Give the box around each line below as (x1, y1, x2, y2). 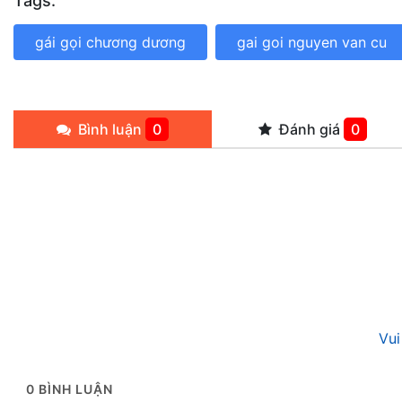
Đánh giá (275, 120, 344, 139)
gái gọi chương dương (35, 33, 186, 52)
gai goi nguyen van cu (237, 33, 387, 52)
